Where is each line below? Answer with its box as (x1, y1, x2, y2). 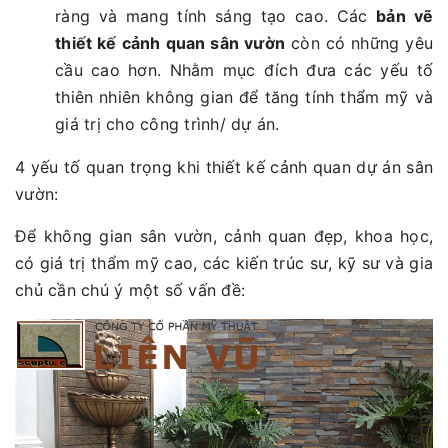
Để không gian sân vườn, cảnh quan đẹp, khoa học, (15, 225, 433, 246)
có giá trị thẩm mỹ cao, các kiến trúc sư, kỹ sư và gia (15, 252, 433, 273)
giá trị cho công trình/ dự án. (55, 113, 280, 134)
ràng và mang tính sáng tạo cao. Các (55, 5, 377, 26)
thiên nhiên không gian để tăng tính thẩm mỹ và (55, 86, 433, 107)
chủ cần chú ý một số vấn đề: (15, 279, 245, 300)
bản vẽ (376, 5, 434, 26)
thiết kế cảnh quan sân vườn (55, 32, 286, 53)
